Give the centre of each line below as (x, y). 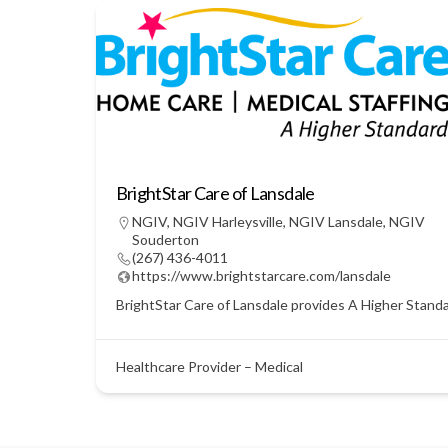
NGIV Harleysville (227, 221)
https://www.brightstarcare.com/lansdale (261, 275)
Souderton (165, 239)
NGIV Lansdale (335, 221)
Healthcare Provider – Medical (209, 366)
